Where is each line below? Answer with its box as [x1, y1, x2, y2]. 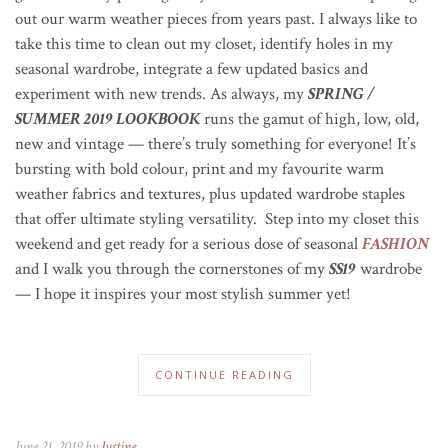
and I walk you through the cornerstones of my [15, 257, 329, 280]
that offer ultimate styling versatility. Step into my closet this [15, 207, 419, 230]
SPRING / [308, 82, 375, 105]
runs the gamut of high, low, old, [200, 107, 419, 130]
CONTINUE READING [154, 366, 294, 382]
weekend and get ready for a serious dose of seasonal [15, 232, 362, 255]
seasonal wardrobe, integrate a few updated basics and [15, 57, 368, 80]
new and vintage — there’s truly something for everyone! [15, 132, 397, 155]
